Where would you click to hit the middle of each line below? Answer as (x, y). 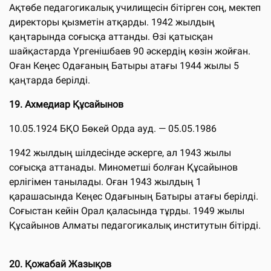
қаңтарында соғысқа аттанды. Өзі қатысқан (111, 36)
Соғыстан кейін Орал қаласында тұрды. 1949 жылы (127, 211)
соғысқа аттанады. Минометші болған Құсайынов (123, 167)
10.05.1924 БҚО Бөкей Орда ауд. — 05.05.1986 (113, 128)
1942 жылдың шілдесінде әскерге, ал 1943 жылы (120, 152)
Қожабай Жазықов (68, 264)
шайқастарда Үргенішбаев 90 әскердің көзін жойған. (130, 51)
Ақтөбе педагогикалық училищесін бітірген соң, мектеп (135, 7)
